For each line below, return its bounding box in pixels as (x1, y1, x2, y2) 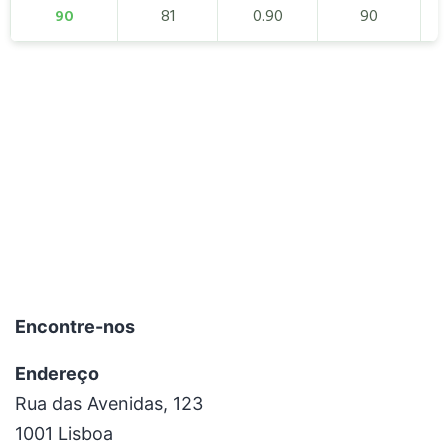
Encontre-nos (15, 315, 135, 337)
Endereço (15, 362, 99, 384)
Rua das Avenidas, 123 (15, 392, 203, 414)
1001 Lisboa (15, 422, 113, 444)
